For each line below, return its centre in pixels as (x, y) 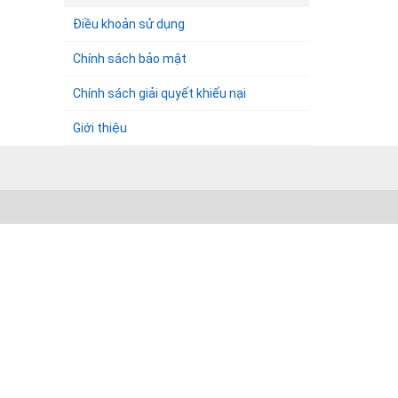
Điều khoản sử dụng (129, 24)
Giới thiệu (100, 128)
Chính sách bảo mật (130, 59)
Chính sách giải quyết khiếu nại (159, 93)
